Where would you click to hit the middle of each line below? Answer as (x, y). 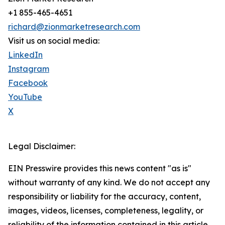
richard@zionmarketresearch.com (74, 27)
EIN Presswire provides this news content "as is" (100, 168)
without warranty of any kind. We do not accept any (109, 183)
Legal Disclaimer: (42, 146)
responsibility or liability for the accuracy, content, (104, 197)
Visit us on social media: (54, 41)
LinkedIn (25, 55)
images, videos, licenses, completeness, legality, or (106, 211)
